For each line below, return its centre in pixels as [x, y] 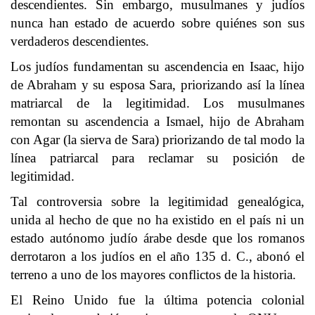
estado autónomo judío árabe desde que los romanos [157, 238]
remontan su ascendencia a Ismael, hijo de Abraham [157, 121]
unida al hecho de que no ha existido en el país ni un [157, 220]
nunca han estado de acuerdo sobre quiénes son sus [157, 23]
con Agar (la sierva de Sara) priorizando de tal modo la [157, 140]
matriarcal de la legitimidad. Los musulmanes [157, 103]
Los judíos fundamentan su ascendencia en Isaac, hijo [157, 66]
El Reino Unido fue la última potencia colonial [157, 300]
